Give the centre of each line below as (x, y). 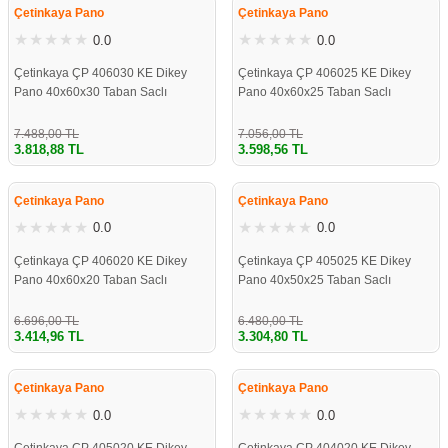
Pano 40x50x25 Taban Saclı (314, 279)
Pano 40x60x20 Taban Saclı (90, 279)
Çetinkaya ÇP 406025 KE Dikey (324, 73)
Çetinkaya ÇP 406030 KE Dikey (100, 73)
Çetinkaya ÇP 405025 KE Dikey (324, 260)
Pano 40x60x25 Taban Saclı (314, 92)
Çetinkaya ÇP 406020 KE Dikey (100, 260)
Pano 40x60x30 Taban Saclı (90, 92)
